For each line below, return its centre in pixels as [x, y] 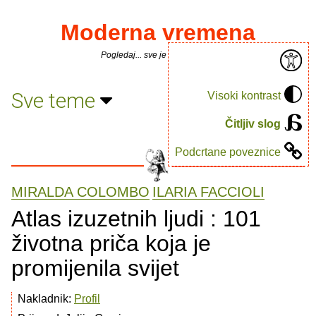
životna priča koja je [111, 243]
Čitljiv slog [253, 123]
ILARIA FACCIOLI [208, 192]
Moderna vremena [158, 32]
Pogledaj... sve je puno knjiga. [158, 55]
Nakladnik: [46, 299]
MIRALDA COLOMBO [80, 192]
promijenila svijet [95, 268]
